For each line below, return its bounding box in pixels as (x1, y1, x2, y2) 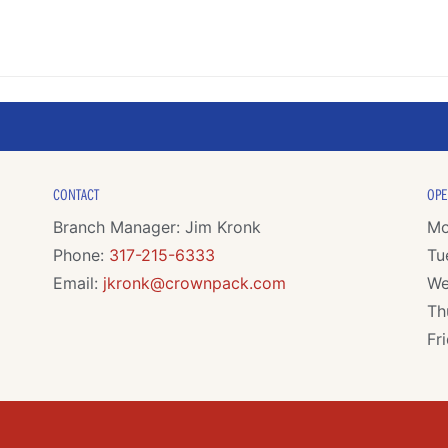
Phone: (52, 244, 109, 265)
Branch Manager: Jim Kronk (52, 216, 261, 237)
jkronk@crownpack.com (102, 272, 286, 293)
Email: (52, 272, 103, 293)
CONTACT (52, 183, 99, 204)
